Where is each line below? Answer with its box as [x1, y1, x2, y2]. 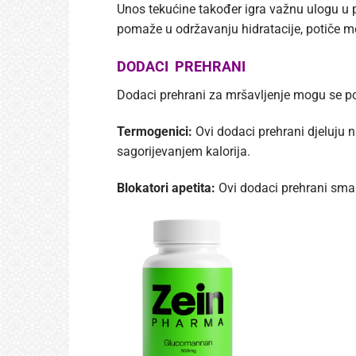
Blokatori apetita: [117, 180, 215, 195]
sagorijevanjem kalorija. [117, 143, 250, 159]
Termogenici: [117, 123, 192, 139]
